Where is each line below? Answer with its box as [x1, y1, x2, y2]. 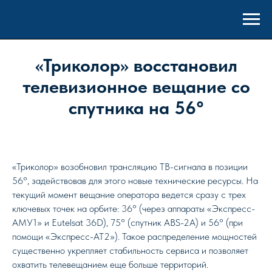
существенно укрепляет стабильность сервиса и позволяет [12, 245, 248, 256]
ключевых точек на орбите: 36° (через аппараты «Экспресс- [12, 203, 255, 214]
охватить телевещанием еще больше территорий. [12, 259, 208, 270]
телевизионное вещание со [22, 75, 250, 97]
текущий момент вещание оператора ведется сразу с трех [12, 189, 246, 200]
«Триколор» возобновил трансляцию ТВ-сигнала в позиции [12, 161, 248, 172]
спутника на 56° [68, 97, 204, 118]
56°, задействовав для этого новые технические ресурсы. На [12, 175, 258, 186]
